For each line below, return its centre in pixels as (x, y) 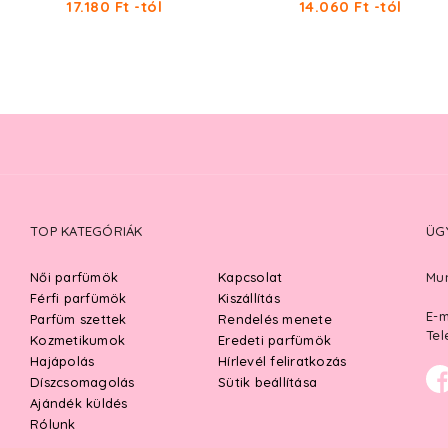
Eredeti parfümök (274, 340)
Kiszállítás (249, 298)
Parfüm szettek (78, 319)
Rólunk (53, 424)
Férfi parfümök (78, 298)
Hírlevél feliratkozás (282, 361)
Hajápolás (62, 361)
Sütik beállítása (267, 382)
